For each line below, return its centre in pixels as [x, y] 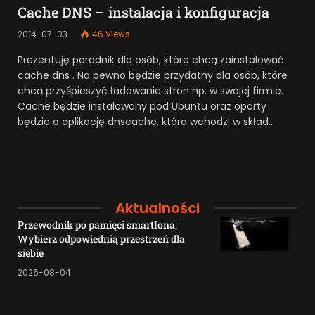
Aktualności [157, 208]
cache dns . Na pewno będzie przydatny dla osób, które [153, 75]
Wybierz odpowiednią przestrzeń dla [101, 238]
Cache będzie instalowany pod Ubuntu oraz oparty [142, 106]
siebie [31, 252]
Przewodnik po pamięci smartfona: [97, 224]
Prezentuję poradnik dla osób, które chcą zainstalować [151, 59]
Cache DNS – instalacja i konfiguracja [143, 12]
